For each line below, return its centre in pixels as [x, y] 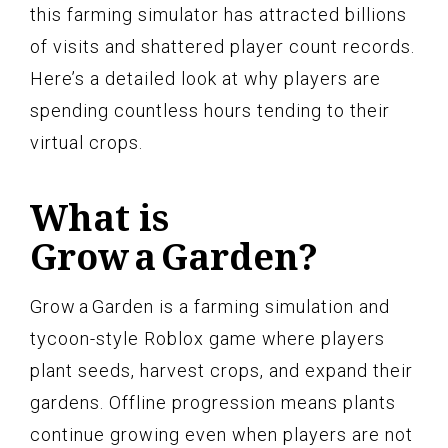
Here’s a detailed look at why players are [205, 78]
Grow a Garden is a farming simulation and [210, 306]
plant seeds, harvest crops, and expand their [221, 370]
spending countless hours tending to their [210, 110]
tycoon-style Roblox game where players [207, 338]
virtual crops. [86, 142]
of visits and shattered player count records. [222, 46]
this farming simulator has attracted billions [218, 14]
